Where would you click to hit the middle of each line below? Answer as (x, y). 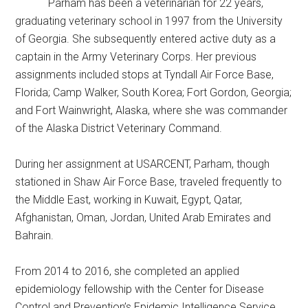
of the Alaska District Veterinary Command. (119, 128)
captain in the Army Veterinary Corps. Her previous (136, 56)
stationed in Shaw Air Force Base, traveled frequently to (149, 181)
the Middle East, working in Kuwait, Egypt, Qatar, (129, 199)
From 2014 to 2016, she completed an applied (128, 271)
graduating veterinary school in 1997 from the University (149, 21)
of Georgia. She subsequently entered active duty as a (146, 38)
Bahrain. (35, 235)
